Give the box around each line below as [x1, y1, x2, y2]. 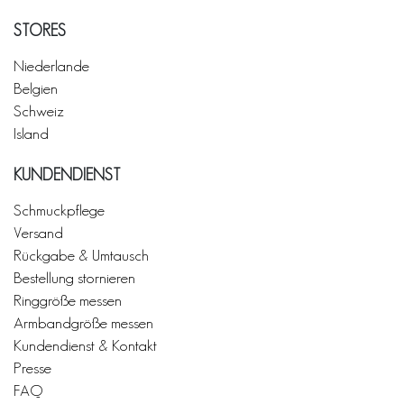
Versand [14, 224, 63, 242]
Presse [14, 359, 51, 377]
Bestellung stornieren [14, 269, 135, 287]
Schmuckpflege [14, 201, 105, 219]
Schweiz [14, 102, 64, 120]
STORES [14, 22, 66, 41]
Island [14, 124, 49, 142]
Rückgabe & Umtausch [14, 246, 149, 264]
